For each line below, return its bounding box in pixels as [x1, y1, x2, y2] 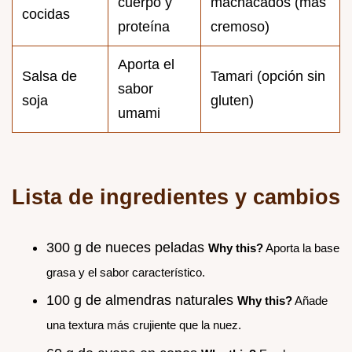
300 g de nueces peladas [46, 239, 208, 255]
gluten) [211, 92, 254, 108]
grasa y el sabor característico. [46, 265, 205, 279]
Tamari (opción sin [211, 68, 325, 84]
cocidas [22, 5, 70, 22]
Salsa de [22, 68, 77, 84]
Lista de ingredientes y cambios [12, 184, 340, 209]
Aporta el [118, 56, 174, 72]
